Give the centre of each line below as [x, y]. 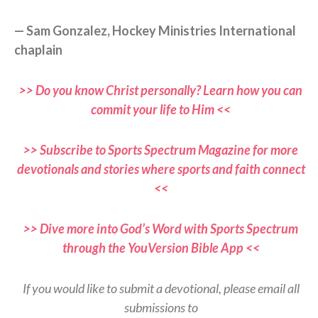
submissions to [161, 307]
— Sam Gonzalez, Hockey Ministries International [155, 30]
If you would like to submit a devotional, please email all [161, 288]
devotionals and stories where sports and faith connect [161, 169]
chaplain [38, 49]
